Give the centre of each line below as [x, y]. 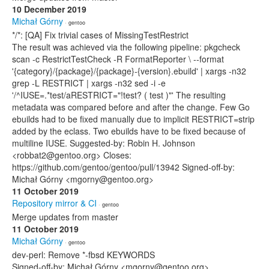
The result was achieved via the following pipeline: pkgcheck [126, 47]
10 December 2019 [49, 9]
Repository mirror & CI [54, 203]
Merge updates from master [65, 217]
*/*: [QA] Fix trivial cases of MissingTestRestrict [100, 35]
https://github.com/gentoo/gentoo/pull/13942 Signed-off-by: [123, 167]
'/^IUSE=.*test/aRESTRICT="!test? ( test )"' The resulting [119, 95]
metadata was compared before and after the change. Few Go [131, 107]
